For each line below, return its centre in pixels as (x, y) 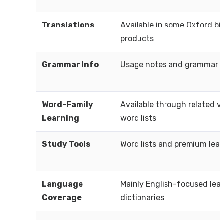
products (137, 39)
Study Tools (66, 144)
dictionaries (142, 198)
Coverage (62, 198)
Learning (60, 118)
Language (62, 184)
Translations (68, 25)
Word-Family (68, 104)
